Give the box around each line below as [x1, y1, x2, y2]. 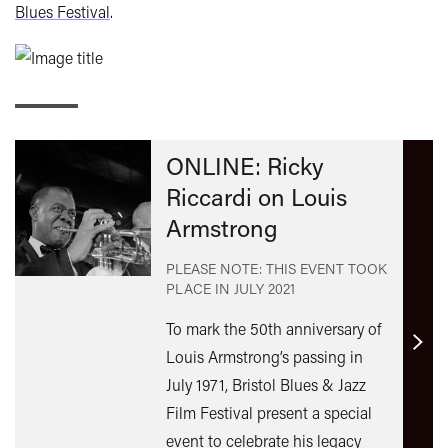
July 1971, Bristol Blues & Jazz [165, 373, 366, 395]
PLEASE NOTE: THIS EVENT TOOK [165, 258, 387, 278]
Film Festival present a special [165, 401, 372, 423]
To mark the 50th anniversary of [165, 317, 381, 339]
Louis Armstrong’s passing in [165, 345, 363, 367]
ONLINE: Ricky [165, 149, 324, 181]
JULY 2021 [233, 278, 295, 298]
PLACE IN [165, 278, 234, 298]
